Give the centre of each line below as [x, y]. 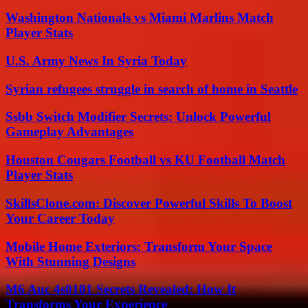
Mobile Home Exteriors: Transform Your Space [139, 246]
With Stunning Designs [70, 261]
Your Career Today [60, 218]
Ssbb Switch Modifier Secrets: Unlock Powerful [138, 117]
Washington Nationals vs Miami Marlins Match [140, 18]
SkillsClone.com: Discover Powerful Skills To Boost [149, 203]
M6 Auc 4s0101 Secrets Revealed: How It [121, 289]
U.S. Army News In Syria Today [96, 60]
